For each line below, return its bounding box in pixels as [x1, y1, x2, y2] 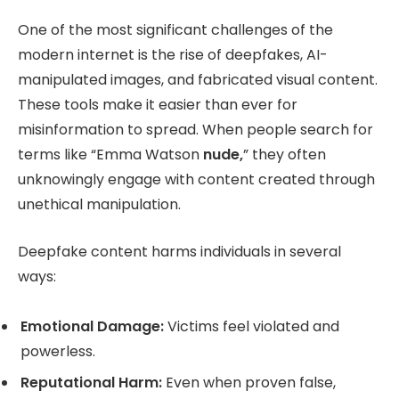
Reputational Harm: [20, 372, 162, 394]
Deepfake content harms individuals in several [18, 240, 341, 262]
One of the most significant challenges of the [18, 19, 333, 40]
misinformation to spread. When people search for [18, 118, 373, 140]
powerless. [20, 341, 95, 362]
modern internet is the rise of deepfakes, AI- [18, 44, 328, 65]
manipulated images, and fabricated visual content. [18, 69, 378, 90]
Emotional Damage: [20, 316, 164, 338]
